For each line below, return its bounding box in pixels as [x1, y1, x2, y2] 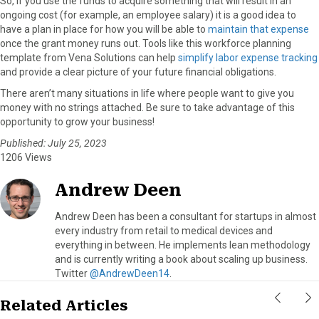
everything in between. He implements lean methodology [55, 239, 310, 251]
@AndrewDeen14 [90, 267, 169, 279]
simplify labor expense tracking [178, 51, 318, 63]
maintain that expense [208, 23, 309, 35]
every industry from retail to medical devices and [55, 224, 273, 236]
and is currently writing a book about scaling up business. [55, 253, 308, 265]
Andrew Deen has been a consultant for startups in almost [55, 210, 316, 222]
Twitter [55, 267, 90, 279]
